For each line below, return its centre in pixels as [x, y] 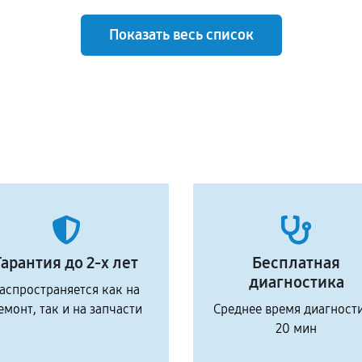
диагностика [296, 282]
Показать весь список [181, 35]
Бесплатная [296, 263]
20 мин [296, 328]
